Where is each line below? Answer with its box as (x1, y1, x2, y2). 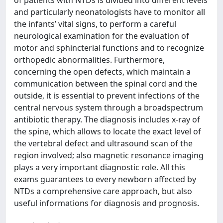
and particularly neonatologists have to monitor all (14, 6, 205, 17)
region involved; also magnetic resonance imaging (14, 150, 204, 161)
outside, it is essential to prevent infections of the (14, 90, 200, 101)
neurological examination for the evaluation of (14, 30, 189, 41)
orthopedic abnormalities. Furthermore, (14, 54, 165, 65)
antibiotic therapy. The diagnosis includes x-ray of (14, 114, 200, 125)
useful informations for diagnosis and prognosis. (14, 198, 199, 209)
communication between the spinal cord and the (14, 78, 197, 89)
